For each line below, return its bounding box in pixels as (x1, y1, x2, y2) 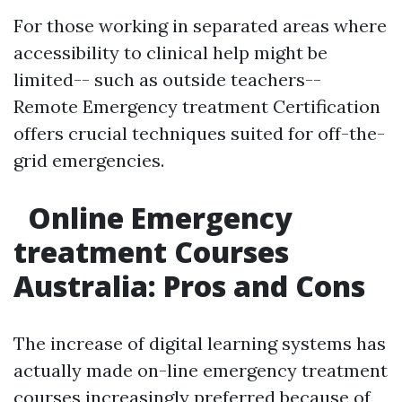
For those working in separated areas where (13, 14, 387, 37)
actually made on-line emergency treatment (13, 359, 388, 381)
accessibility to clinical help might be (13, 41, 328, 64)
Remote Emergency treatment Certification (13, 95, 380, 118)
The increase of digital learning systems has (13, 332, 386, 354)
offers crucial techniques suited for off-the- (13, 122, 385, 144)
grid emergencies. (13, 149, 164, 171)
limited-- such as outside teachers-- (13, 68, 321, 91)
